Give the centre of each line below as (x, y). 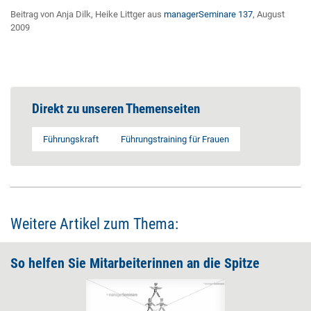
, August (269, 14)
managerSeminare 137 (208, 14)
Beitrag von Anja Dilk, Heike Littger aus (87, 14)
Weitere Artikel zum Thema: (94, 224)
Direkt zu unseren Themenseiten (116, 109)
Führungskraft (71, 139)
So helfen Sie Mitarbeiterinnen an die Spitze (135, 263)
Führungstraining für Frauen (175, 139)
